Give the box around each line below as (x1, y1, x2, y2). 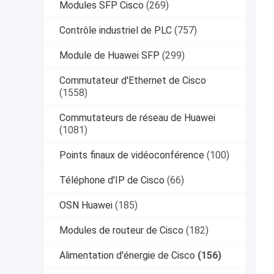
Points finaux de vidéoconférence (59, 149, 204, 161)
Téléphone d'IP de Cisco (59, 174, 165, 186)
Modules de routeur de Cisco (59, 224, 183, 236)
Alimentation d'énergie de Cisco (59, 249, 195, 261)
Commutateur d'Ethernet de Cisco (59, 74, 206, 86)
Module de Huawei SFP (59, 49, 160, 61)
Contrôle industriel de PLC (59, 24, 172, 36)
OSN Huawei (59, 199, 113, 211)
